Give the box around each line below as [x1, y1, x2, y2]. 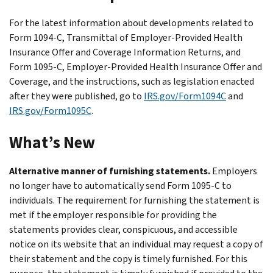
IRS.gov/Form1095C [9, 104, 91, 117]
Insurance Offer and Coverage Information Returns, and [9, 45, 241, 58]
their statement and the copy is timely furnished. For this [9, 252, 247, 265]
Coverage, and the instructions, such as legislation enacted [9, 74, 254, 88]
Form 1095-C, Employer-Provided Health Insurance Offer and [9, 60, 262, 73]
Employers [212, 164, 257, 177]
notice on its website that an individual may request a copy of [9, 237, 263, 250]
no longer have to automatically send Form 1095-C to [9, 179, 232, 192]
